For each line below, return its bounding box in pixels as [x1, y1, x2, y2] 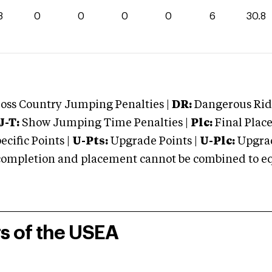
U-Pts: [72, 136, 108, 147]
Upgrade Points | [110, 136, 200, 147]
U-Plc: [200, 136, 235, 147]
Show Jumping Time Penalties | [19, 118, 188, 129]
